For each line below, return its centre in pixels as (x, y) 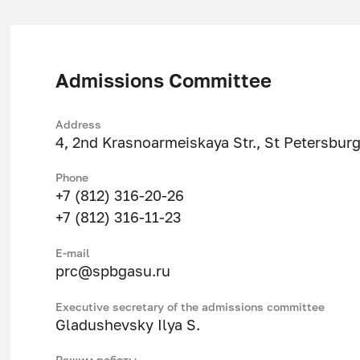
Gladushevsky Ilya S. (127, 325)
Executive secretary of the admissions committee (190, 306)
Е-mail (72, 253)
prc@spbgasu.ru (112, 272)
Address (78, 124)
